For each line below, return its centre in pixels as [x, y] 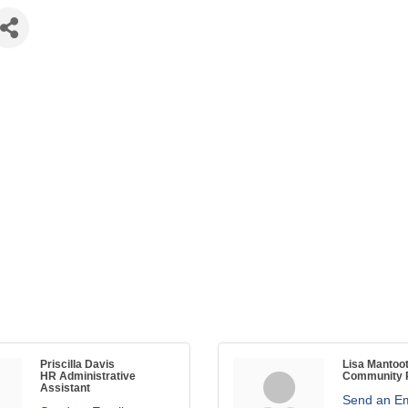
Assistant [65, 388]
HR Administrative [88, 376]
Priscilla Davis [77, 364]
